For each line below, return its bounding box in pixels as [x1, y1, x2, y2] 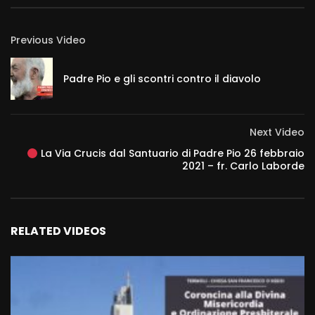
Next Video [250, 125, 304, 140]
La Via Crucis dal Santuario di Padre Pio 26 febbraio [38, 146, 304, 161]
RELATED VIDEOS [11, 223, 106, 240]
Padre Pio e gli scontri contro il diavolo [63, 72, 261, 86]
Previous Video [11, 33, 86, 48]
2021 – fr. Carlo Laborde [182, 159, 304, 174]
